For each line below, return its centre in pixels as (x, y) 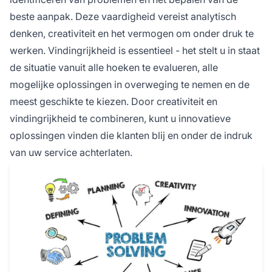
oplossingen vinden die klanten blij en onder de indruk (131, 135)
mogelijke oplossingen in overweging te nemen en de (130, 84)
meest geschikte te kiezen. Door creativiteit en (114, 101)
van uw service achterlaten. (71, 152)
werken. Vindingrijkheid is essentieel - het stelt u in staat (135, 50)
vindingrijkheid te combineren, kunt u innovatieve (120, 118)
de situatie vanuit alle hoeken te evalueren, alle (114, 67)
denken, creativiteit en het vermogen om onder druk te (132, 33)
